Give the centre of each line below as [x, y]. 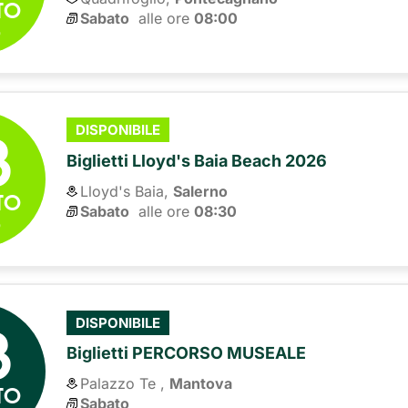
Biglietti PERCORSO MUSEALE [187, 353]
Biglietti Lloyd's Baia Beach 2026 [197, 160]
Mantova [201, 384]
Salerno [201, 191]
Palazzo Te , [123, 384]
